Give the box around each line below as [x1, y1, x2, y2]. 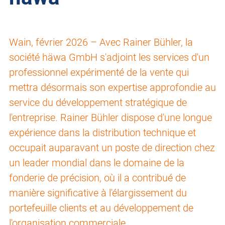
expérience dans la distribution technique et [9, 127, 196, 139]
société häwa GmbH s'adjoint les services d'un [9, 51, 209, 64]
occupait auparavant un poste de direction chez [9, 142, 215, 154]
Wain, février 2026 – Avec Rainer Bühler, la [9, 36, 193, 49]
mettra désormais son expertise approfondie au [9, 81, 216, 94]
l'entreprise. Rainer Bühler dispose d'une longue [9, 111, 212, 124]
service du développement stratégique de [9, 96, 187, 109]
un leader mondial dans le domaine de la [9, 157, 184, 169]
